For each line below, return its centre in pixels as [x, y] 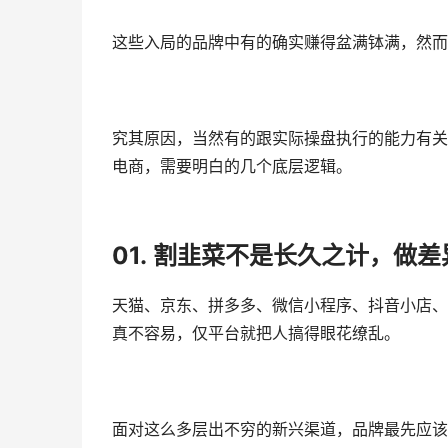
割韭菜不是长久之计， [273, 255]
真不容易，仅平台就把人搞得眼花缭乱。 [256, 333]
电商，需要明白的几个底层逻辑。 [232, 166]
